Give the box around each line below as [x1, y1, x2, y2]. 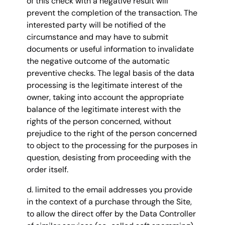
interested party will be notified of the [27, 20, 166, 31]
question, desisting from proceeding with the [27, 152, 191, 163]
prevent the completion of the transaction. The [27, 8, 197, 19]
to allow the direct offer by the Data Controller [27, 208, 196, 219]
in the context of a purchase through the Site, [27, 196, 192, 207]
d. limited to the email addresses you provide [27, 184, 192, 195]
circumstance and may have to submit [27, 32, 168, 43]
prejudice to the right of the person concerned [27, 128, 197, 139]
